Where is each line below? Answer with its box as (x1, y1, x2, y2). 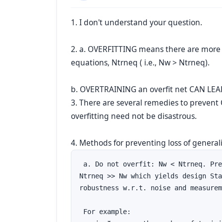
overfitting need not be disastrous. (71, 111, 197, 121)
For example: (79, 208, 131, 216)
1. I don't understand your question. (71, 17, 202, 28)
